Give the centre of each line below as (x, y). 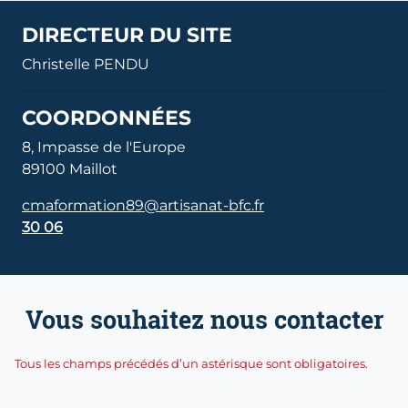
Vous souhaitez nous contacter (204, 319)
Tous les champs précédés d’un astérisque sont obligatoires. (191, 364)
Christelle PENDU (86, 64)
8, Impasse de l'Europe (104, 147)
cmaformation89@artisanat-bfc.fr (143, 205)
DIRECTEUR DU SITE (127, 35)
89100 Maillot (70, 169)
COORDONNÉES (107, 117)
